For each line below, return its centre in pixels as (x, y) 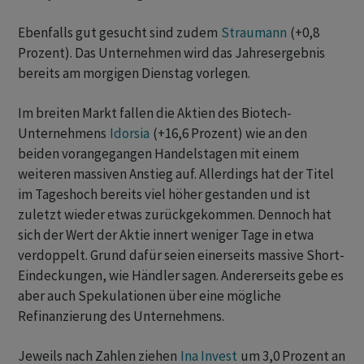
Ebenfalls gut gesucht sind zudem (119, 33)
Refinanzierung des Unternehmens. (121, 316)
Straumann (254, 33)
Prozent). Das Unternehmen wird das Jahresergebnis (171, 53)
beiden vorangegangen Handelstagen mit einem (158, 154)
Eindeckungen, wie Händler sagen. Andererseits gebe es (181, 276)
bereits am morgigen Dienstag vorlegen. (134, 74)
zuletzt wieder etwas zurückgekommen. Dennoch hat (175, 215)
